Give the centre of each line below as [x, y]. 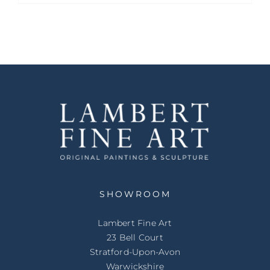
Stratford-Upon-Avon [135, 252]
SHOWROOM [135, 194]
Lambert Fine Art [135, 223]
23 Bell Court [135, 237]
